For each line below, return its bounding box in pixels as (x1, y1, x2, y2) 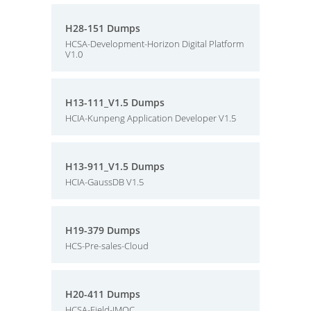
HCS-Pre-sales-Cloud (65, 239, 149, 252)
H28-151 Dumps (65, 22, 140, 35)
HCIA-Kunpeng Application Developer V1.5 (65, 112, 236, 124)
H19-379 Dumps (65, 224, 140, 237)
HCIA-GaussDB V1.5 (65, 176, 144, 188)
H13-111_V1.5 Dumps (65, 96, 165, 109)
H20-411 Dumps (65, 287, 140, 301)
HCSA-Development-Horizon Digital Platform (65, 37, 244, 50)
